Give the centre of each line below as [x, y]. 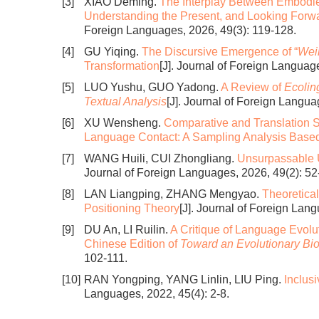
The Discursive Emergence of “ [220, 52]
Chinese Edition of [132, 244]
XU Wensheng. [124, 123]
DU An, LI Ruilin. [127, 230]
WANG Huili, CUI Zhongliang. [161, 158]
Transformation [122, 66]
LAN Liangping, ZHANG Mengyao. [173, 194]
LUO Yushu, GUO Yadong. [152, 87]
